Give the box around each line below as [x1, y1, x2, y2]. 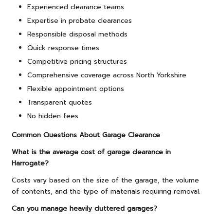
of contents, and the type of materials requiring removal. [12, 186, 200, 197]
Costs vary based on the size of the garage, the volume [12, 175, 199, 186]
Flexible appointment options [27, 84, 124, 94]
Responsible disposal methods [27, 29, 127, 39]
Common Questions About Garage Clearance [12, 130, 160, 141]
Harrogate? [12, 158, 49, 169]
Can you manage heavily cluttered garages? [12, 203, 157, 214]
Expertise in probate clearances [27, 15, 132, 26]
